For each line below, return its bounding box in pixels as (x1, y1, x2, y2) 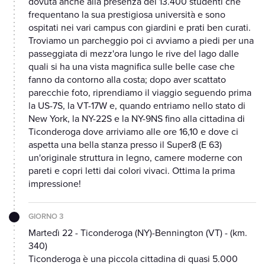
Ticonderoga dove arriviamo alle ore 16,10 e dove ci (28, 126, 238, 138)
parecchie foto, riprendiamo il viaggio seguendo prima (28, 87, 251, 99)
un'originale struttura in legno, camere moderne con (28, 152, 243, 164)
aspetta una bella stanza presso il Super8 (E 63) (28, 139, 222, 151)
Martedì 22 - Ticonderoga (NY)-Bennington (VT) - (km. (28, 227, 247, 240)
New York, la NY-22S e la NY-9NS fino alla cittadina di (28, 113, 245, 125)
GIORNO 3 (28, 212, 63, 222)
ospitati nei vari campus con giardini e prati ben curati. (28, 22, 251, 34)
